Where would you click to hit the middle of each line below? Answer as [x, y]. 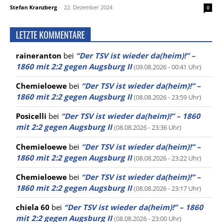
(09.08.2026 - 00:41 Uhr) [167, 67]
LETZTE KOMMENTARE [50, 34]
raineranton [39, 55]
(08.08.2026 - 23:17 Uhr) [167, 188]
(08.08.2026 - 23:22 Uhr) [167, 158]
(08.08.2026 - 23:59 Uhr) [167, 97]
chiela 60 [33, 207]
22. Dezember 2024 [88, 7]
